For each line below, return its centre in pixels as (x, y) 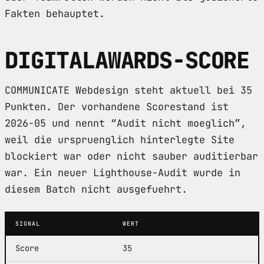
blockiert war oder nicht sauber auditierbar (131, 156)
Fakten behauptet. (55, 13)
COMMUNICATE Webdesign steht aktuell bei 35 (128, 90)
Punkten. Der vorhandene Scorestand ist (117, 106)
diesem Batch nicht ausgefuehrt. (96, 189)
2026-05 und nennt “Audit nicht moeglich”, (126, 123)
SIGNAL (28, 223)
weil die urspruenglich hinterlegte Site (120, 139)
